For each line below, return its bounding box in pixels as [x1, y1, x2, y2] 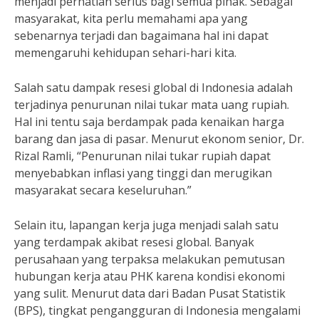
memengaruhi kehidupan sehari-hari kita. [14, 45, 236, 61]
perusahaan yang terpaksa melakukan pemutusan [14, 251, 285, 267]
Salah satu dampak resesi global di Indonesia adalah [14, 80, 293, 95]
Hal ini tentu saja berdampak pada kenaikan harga [14, 114, 284, 130]
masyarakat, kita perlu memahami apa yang [14, 11, 248, 26]
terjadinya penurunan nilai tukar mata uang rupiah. [14, 97, 289, 113]
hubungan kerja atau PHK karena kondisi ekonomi [14, 268, 285, 284]
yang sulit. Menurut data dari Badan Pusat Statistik [14, 286, 286, 301]
